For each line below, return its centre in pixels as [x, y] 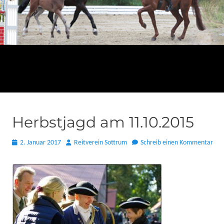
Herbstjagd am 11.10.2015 [103, 122]
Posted [21, 142]
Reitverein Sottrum [100, 143]
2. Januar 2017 [40, 143]
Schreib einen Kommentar [177, 143]
